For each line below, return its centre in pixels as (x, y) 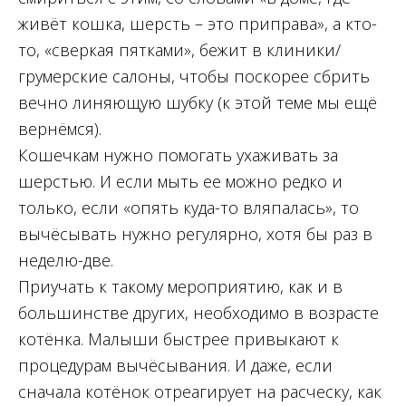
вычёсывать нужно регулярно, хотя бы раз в (195, 234)
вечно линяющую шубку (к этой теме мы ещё (198, 103)
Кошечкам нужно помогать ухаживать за (178, 155)
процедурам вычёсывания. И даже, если (175, 366)
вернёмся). (60, 129)
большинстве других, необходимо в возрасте (198, 313)
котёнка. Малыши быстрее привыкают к (179, 339)
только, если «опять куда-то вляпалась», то (188, 208)
